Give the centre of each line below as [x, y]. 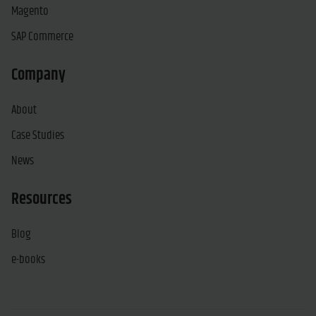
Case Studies [38, 135]
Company [38, 75]
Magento [30, 11]
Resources [42, 199]
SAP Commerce [42, 36]
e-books [28, 259]
